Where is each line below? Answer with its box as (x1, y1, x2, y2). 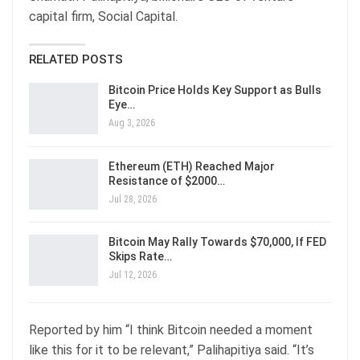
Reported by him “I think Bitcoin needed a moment (29, 321, 313, 337)
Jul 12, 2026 (108, 269, 157, 281)
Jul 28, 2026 (108, 193, 157, 205)
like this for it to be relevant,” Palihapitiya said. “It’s (29, 342, 314, 358)
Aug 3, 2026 (108, 117, 155, 129)
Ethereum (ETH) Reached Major (108, 159, 275, 173)
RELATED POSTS (29, 52, 123, 67)
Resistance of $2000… (108, 174, 225, 187)
